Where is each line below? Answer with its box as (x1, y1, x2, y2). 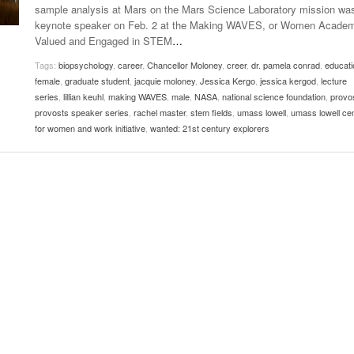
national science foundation (222, 89, 326, 103)
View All (70, 9, 105, 21)
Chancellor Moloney (147, 58, 222, 71)
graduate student (65, 73, 130, 87)
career (118, 58, 142, 71)
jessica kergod (260, 73, 316, 87)
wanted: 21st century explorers (150, 121, 269, 134)
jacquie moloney (134, 73, 195, 87)
